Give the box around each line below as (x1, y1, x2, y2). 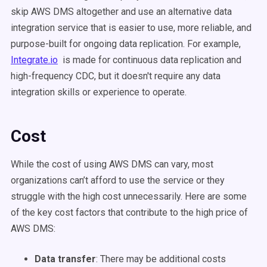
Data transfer (35, 253, 96, 265)
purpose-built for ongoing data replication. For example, (11, 38, 241, 49)
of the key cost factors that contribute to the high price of (11, 207, 248, 218)
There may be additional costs (98, 253, 226, 265)
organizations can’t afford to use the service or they (11, 175, 225, 186)
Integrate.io (11, 54, 58, 66)
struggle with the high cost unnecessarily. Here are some (11, 191, 247, 202)
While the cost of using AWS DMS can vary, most (11, 159, 213, 170)
